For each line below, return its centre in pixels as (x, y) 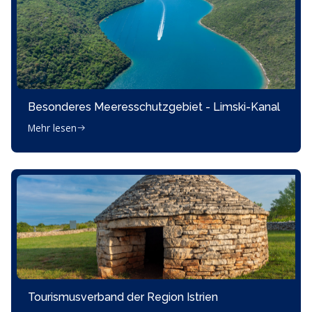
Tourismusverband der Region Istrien (123, 297)
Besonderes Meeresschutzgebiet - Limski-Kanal (154, 107)
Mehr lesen (52, 128)
